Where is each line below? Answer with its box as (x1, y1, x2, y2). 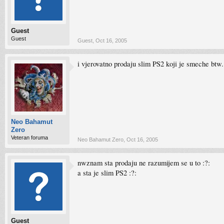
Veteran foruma (11, 134, 48, 140)
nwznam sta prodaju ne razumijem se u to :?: (77, 158, 210, 167)
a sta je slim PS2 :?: (77, 168, 136, 177)
